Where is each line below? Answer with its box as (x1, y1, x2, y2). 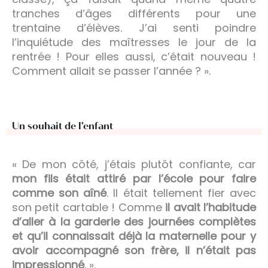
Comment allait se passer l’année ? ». (12, 63, 211, 78)
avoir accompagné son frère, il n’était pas (12, 242, 256, 258)
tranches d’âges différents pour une (12, 5, 256, 21)
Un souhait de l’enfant (12, 120, 113, 132)
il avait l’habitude (165, 199, 257, 215)
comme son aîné (12, 185, 107, 200)
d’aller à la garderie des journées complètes (12, 214, 256, 229)
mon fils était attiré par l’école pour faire (12, 170, 256, 186)
